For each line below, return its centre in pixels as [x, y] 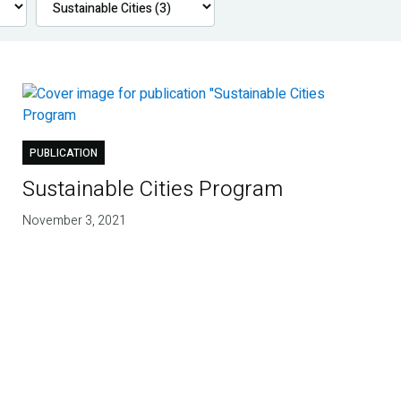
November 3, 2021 [75, 221]
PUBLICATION [64, 154]
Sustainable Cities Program [153, 190]
